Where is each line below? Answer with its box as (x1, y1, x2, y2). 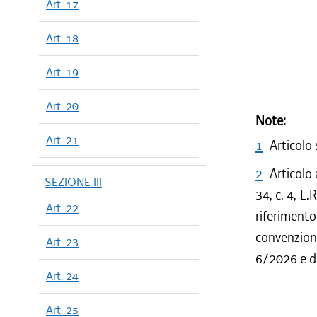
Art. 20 (46, 98, 79, 114)
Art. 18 (46, 30, 79, 46)
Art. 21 (46, 132, 79, 148)
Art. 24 (46, 268, 79, 284)
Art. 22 (46, 200, 79, 216)
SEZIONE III (45, 174, 102, 190)
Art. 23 (46, 234, 79, 250)
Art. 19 (46, 64, 79, 80)
